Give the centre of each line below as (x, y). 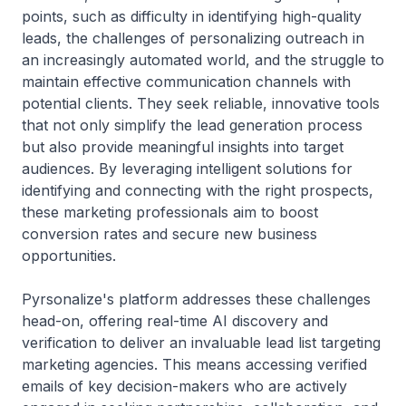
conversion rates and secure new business (169, 234)
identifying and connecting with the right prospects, (198, 190)
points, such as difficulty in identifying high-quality (192, 16)
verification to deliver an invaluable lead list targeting (201, 343)
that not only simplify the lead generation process (192, 125)
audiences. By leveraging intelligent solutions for (187, 169)
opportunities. (69, 256)
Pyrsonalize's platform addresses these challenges (196, 299)
